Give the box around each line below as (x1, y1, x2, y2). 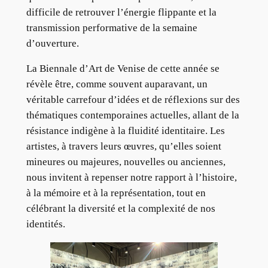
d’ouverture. (26, 37, 79, 49)
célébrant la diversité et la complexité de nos (26, 203, 215, 215)
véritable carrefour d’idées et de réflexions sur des (26, 94, 240, 106)
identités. (26, 218, 68, 230)
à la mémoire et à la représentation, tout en (26, 187, 206, 199)
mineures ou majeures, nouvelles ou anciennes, (26, 156, 226, 168)
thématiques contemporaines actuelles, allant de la (26, 109, 239, 121)
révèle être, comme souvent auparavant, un (26, 78, 208, 90)
